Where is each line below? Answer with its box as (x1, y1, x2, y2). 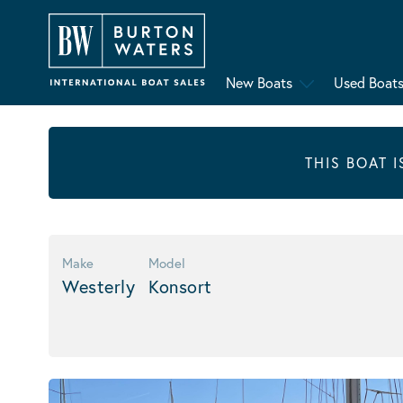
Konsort (148, 274, 212, 299)
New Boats (225, 73, 292, 93)
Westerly (62, 274, 135, 299)
